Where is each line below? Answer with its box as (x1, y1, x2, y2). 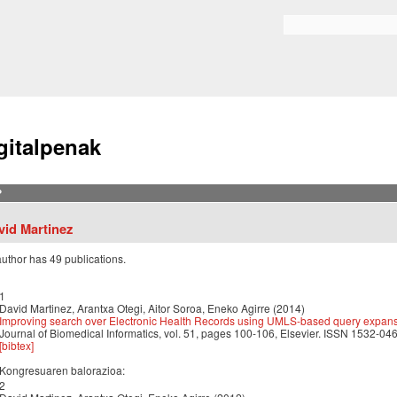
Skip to (152, 2, 183, 16)
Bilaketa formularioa (284, 21, 385, 37)
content (152, 35, 183, 50)
